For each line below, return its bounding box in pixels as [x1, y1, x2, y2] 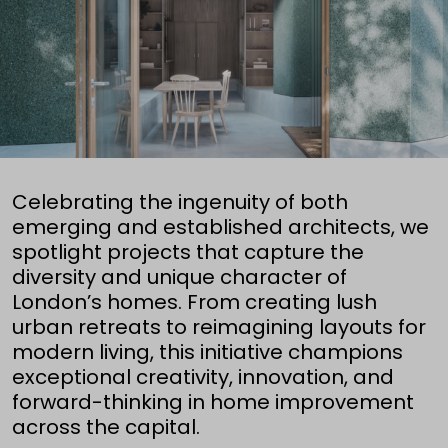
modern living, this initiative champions [12, 338, 403, 367]
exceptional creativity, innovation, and [12, 363, 394, 392]
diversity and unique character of [12, 263, 347, 292]
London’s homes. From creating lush [12, 288, 377, 317]
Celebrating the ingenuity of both [12, 188, 348, 217]
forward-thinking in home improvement [12, 388, 414, 417]
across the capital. [12, 413, 200, 442]
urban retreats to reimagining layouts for [12, 313, 426, 342]
